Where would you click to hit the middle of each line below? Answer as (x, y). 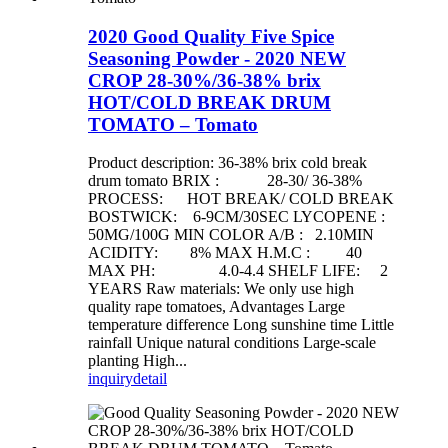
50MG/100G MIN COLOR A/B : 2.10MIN (231, 235)
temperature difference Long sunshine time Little (241, 325)
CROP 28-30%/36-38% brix (204, 80)
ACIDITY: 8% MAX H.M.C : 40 (225, 253)
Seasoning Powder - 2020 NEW (217, 58)
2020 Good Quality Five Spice (211, 36)
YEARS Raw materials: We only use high (221, 289)
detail (150, 379)
